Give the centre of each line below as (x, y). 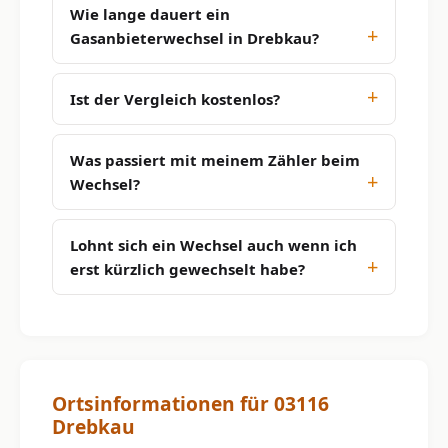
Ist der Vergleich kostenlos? (175, 98)
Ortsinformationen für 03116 (190, 403)
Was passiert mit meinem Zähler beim (215, 159)
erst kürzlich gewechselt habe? (187, 268)
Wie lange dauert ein (150, 13)
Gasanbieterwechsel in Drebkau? (194, 37)
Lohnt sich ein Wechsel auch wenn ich (213, 244)
